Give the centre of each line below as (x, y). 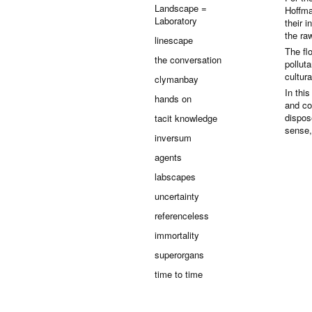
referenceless (182, 216)
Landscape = (181, 8)
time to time (179, 274)
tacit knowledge (186, 118)
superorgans (179, 255)
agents (168, 157)
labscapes (175, 177)
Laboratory (176, 21)
